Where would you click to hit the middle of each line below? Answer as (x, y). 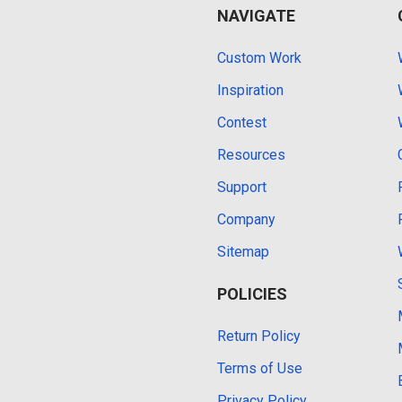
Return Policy (259, 336)
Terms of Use (260, 368)
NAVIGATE (256, 15)
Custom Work (259, 57)
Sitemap (243, 251)
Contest (242, 122)
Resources (251, 154)
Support (242, 187)
